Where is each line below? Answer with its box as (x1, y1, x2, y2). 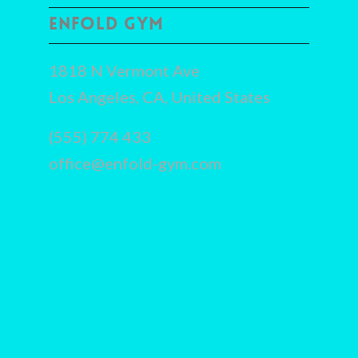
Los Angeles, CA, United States (49, 86, 271, 106)
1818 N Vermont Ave (49, 60, 201, 80)
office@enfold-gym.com (49, 153, 222, 173)
